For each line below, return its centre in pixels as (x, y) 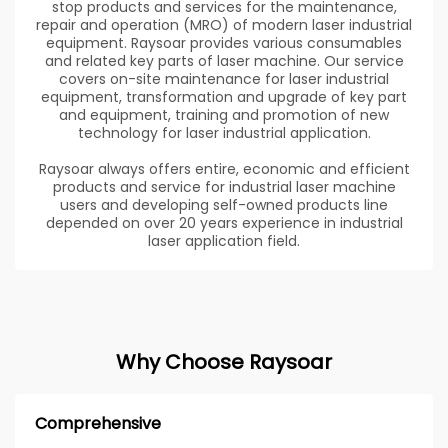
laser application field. (224, 240)
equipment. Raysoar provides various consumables (224, 42)
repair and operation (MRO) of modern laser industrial (224, 24)
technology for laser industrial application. (224, 132)
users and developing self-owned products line (224, 204)
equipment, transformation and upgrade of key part (224, 96)
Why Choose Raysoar (224, 361)
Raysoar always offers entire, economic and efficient (224, 168)
